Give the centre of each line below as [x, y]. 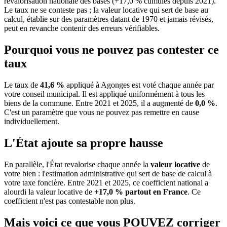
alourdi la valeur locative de [49, 192]
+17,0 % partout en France [141, 192]
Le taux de [22, 85]
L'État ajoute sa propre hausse [84, 143]
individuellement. [32, 122]
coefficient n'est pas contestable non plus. [70, 201]
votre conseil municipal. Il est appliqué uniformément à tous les [104, 94]
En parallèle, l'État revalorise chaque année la [77, 164]
